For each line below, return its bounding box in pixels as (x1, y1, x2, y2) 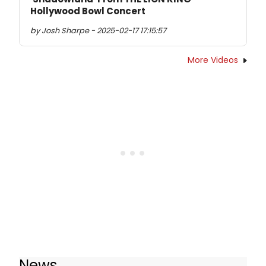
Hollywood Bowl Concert (30, 4, 145, 17)
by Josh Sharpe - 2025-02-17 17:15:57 (30, 25, 166, 36)
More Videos (188, 53, 238, 66)
